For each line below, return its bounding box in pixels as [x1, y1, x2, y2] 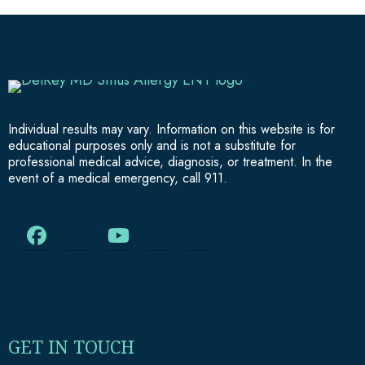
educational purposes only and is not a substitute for [8, 135, 296, 155]
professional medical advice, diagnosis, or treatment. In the [8, 152, 332, 171]
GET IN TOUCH [8, 333, 134, 358]
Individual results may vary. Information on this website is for [8, 119, 335, 139]
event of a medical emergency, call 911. [8, 168, 227, 187]
